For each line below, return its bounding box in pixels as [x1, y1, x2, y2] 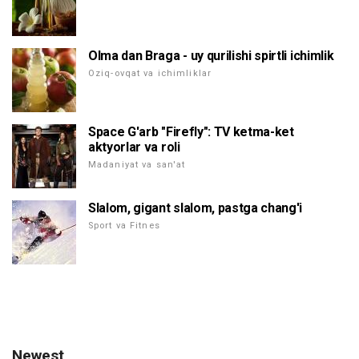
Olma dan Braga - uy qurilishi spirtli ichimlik [88, 48, 334, 64]
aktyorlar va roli [88, 139, 180, 155]
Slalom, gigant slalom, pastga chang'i [88, 200, 303, 216]
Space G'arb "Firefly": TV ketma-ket [88, 124, 294, 140]
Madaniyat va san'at [88, 159, 186, 171]
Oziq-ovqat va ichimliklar [88, 68, 212, 79]
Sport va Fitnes [88, 220, 160, 232]
